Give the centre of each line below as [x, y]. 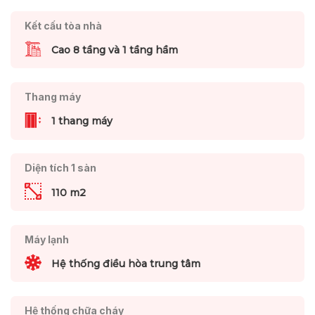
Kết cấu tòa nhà [63, 25]
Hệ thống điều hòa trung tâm [126, 264]
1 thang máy [82, 121]
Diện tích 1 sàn [60, 168]
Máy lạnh [46, 239]
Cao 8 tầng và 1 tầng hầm [114, 50]
